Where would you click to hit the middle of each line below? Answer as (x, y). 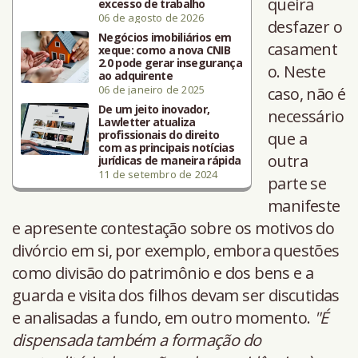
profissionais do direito (159, 135)
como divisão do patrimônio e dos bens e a (163, 273)
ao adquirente (135, 76)
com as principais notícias (166, 148)
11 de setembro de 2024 (158, 175)
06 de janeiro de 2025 (152, 90)
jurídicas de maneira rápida (170, 161)
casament (303, 50)
